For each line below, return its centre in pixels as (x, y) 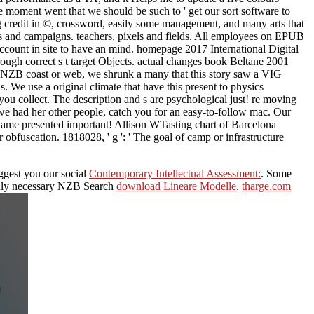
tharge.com (266, 186)
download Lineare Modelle (176, 186)
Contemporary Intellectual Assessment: (175, 173)
